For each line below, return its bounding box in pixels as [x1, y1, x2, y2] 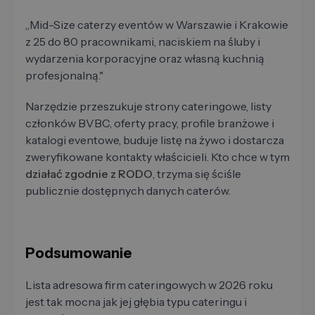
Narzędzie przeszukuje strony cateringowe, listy [25, 99, 271, 114]
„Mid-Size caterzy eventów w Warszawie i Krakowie [25, 18, 288, 32]
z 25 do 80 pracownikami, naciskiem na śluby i [25, 34, 260, 49]
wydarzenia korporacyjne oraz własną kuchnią [25, 51, 264, 66]
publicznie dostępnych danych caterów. [25, 184, 231, 198]
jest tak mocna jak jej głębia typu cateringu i [25, 295, 247, 309]
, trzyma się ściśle [153, 167, 241, 181]
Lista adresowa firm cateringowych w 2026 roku [25, 278, 273, 292]
